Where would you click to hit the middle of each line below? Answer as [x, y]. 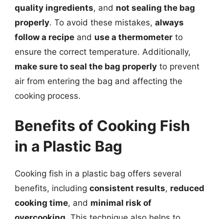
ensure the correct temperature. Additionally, [103, 52]
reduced [187, 188]
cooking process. [48, 96]
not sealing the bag [155, 8]
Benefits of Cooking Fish [102, 126]
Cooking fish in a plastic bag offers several [98, 174]
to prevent [178, 66]
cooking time [41, 203]
